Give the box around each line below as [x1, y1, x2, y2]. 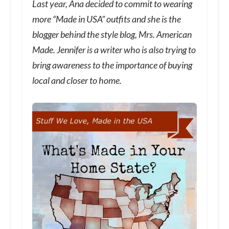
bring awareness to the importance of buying [32, 59, 192, 71]
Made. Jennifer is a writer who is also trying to [32, 43, 196, 55]
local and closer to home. [32, 74, 123, 86]
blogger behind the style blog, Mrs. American [32, 28, 192, 40]
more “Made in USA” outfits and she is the [32, 13, 181, 25]
